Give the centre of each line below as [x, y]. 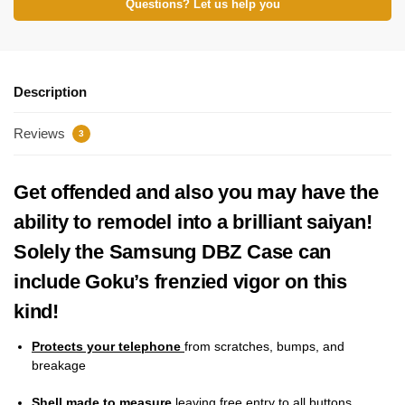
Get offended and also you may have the [196, 192]
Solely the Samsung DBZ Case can [173, 251]
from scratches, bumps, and [264, 346]
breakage [59, 365]
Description [50, 92]
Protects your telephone [108, 346]
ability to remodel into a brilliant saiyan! [193, 221]
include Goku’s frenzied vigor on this [180, 281]
